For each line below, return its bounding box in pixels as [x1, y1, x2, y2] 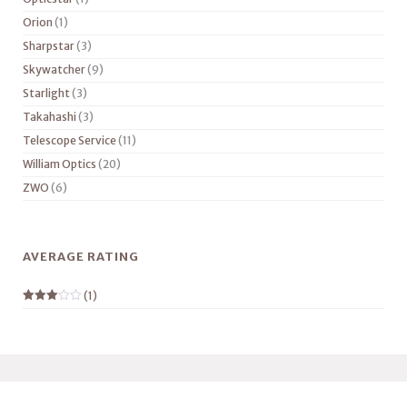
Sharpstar [23, 39, 74, 53]
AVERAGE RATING [23, 249, 139, 264]
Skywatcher [23, 63, 85, 76]
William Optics [23, 157, 96, 171]
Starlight [23, 86, 70, 100]
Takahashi [23, 110, 76, 124]
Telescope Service [23, 134, 116, 147]
